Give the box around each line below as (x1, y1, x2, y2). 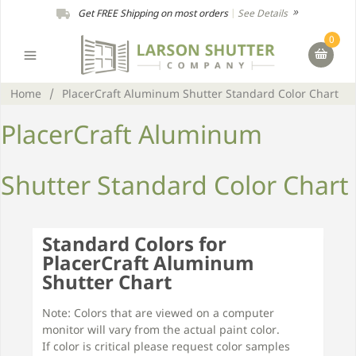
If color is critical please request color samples (42, 339, 290, 354)
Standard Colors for (42, 230, 226, 257)
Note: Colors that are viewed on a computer (42, 305, 274, 320)
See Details (238, 6, 290, 20)
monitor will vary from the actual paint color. (42, 322, 280, 337)
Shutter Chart (42, 269, 172, 295)
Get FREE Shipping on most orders (78, 6, 228, 20)
